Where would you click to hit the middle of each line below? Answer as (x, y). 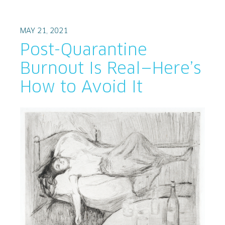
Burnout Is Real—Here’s (111, 69)
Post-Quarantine (84, 50)
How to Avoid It (81, 88)
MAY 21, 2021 (44, 31)
